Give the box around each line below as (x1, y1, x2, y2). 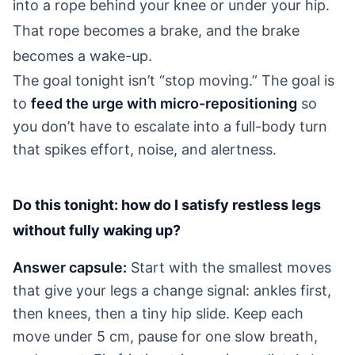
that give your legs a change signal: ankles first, (13, 281, 331, 299)
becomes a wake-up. (13, 47, 152, 64)
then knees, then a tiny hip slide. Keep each (13, 304, 303, 322)
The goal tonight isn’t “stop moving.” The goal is (13, 71, 334, 89)
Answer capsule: (13, 258, 127, 276)
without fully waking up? (13, 221, 181, 239)
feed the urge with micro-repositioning (31, 94, 297, 112)
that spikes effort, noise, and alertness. (13, 140, 277, 158)
